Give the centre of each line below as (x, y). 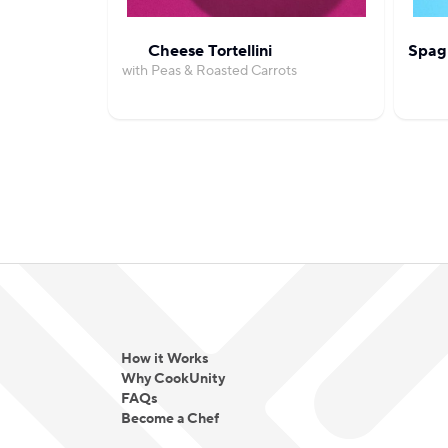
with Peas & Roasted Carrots (209, 71)
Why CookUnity (173, 379)
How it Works (165, 359)
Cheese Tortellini (209, 51)
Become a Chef (170, 419)
